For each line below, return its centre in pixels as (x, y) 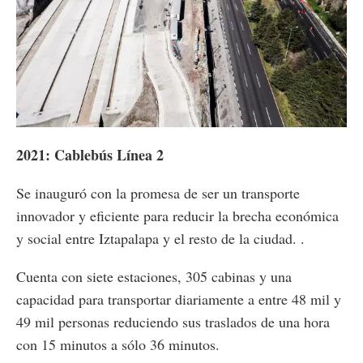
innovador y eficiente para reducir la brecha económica (177, 215)
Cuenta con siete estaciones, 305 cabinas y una (154, 276)
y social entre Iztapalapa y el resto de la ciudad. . (160, 238)
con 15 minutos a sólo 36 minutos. (118, 344)
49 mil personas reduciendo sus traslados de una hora (173, 321)
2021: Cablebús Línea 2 (90, 154)
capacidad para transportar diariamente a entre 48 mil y (179, 299)
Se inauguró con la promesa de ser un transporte (158, 192)
